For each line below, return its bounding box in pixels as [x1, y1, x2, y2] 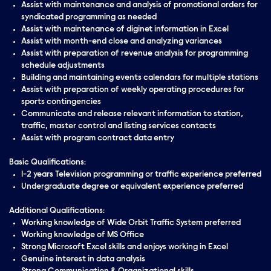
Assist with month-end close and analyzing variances [21, 38, 222, 46]
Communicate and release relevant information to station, [21, 110, 243, 119]
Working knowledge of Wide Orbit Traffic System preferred [21, 219, 241, 227]
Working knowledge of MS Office [21, 231, 144, 240]
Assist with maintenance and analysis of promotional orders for [21, 1, 258, 10]
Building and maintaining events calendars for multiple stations [21, 74, 258, 82]
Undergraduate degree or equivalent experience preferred [21, 183, 243, 191]
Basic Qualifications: [9, 158, 86, 167]
